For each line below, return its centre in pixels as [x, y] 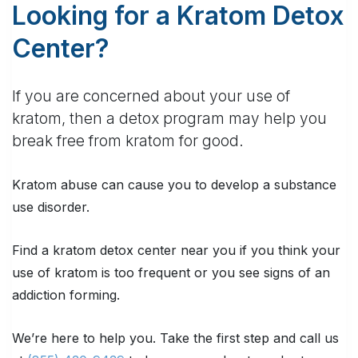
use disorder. [51, 207]
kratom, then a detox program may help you [169, 119]
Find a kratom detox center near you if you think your [176, 251]
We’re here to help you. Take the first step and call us [175, 338]
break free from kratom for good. [128, 141]
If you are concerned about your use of [151, 97]
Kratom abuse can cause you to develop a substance [174, 185]
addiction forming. [66, 295]
